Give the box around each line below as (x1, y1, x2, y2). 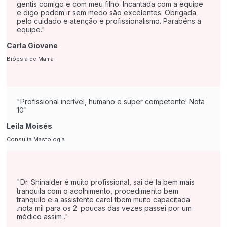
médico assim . (17, 212, 65, 221)
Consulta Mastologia (7, 135, 65, 143)
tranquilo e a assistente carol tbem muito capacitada (17, 195, 190, 204)
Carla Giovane (7, 41, 58, 50)
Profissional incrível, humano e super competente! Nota (20, 97, 205, 106)
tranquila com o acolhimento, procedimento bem (17, 186, 178, 195)
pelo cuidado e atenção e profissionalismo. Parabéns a (17, 16, 201, 25)
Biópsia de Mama (7, 55, 54, 62)
